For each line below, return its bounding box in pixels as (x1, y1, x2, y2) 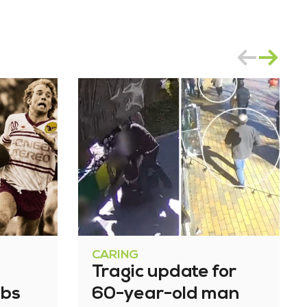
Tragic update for (92, 263, 237, 282)
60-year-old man (92, 285, 241, 304)
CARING (92, 249, 139, 262)
